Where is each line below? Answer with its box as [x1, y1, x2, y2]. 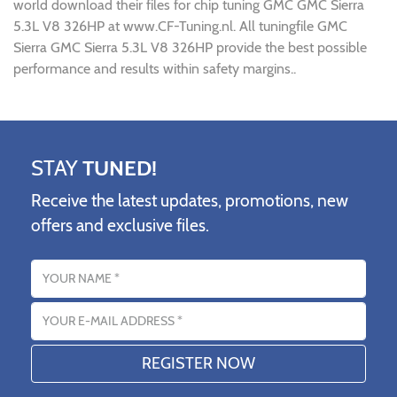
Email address [30, 298, 114, 315]
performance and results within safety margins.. [13, 59, 296, 77]
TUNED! [82, 154, 157, 181]
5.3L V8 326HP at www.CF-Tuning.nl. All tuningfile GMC [13, 17, 347, 35]
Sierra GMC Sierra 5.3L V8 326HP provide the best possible [13, 38, 367, 56]
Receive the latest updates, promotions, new [31, 189, 348, 211]
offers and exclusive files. [31, 214, 209, 236]
